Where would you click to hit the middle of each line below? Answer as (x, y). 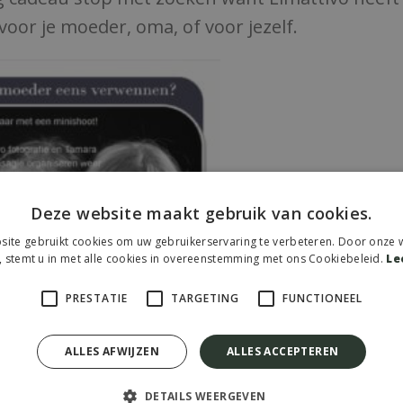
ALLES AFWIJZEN (112, 351)
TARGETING (205, 298)
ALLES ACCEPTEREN (283, 351)
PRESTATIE (97, 298)
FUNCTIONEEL (322, 298)
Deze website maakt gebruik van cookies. (201, 213)
